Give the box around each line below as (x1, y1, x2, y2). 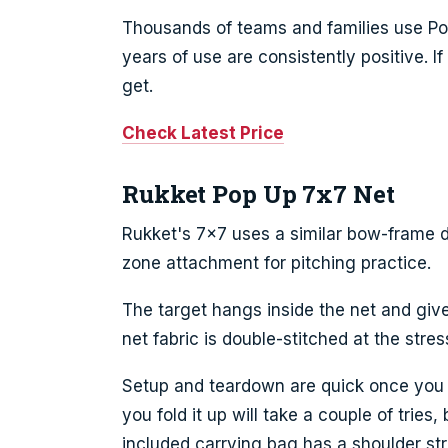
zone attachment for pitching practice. (122, 253, 431, 273)
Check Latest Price (122, 123, 284, 143)
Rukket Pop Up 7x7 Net (122, 178, 395, 210)
